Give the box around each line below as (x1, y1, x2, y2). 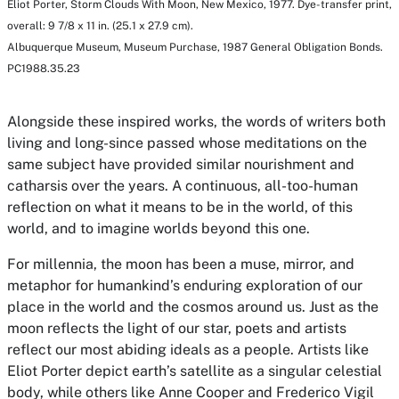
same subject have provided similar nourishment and (7, 156, 354, 174)
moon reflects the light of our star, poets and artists (7, 320, 346, 338)
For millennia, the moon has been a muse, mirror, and (7, 256, 354, 273)
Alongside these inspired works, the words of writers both (7, 113, 386, 131)
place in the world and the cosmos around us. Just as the (7, 298, 379, 316)
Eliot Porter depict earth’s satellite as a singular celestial (7, 362, 382, 380)
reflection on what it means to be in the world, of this (7, 199, 353, 216)
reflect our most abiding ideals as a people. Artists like (7, 341, 369, 359)
